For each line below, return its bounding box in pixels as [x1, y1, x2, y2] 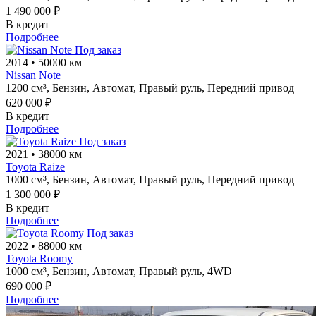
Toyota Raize [6, 160, 65, 173]
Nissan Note [6, 68, 61, 81]
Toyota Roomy [6, 252, 73, 265]
